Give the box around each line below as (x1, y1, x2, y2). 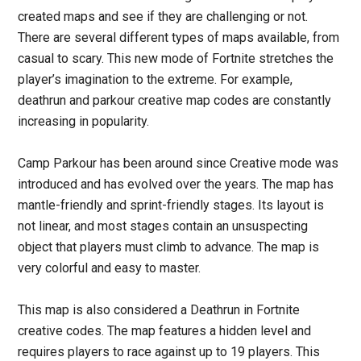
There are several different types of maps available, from (18, 29, 340, 45)
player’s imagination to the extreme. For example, (18, 71, 293, 87)
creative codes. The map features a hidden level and (18, 322, 312, 338)
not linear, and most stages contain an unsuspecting (18, 218, 309, 234)
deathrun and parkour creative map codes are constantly (18, 92, 332, 108)
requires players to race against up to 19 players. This (18, 343, 321, 359)
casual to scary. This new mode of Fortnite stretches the (18, 50, 334, 66)
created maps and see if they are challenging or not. (18, 8, 309, 24)
